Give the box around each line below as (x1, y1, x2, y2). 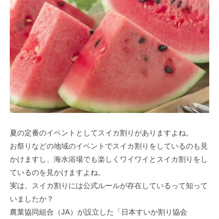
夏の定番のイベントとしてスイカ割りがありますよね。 (10, 129, 193, 137)
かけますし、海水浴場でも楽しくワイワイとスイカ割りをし (10, 155, 208, 164)
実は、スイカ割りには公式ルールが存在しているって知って (10, 181, 208, 190)
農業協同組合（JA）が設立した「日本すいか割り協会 (10, 208, 187, 217)
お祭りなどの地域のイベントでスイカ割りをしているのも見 (10, 142, 208, 151)
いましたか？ (10, 195, 54, 203)
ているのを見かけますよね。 (10, 168, 105, 177)
